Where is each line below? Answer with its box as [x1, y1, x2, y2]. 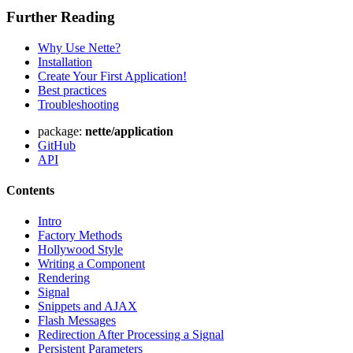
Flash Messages [38, 314, 116, 328]
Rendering [38, 271, 90, 285]
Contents [6, 184, 54, 198]
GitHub [38, 138, 76, 152]
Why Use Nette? [38, 40, 121, 54]
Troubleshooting [38, 97, 119, 111]
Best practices [38, 83, 106, 97]
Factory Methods [38, 229, 122, 243]
